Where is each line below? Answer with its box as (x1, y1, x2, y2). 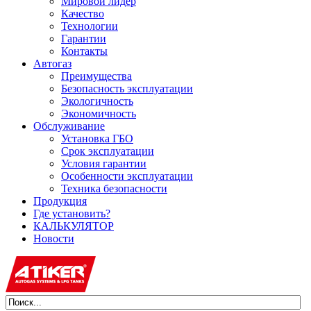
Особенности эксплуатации (61, 170, 193, 183)
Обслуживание (33, 120, 105, 133)
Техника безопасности (61, 183, 167, 195)
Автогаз (33, 58, 72, 70)
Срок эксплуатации (61, 145, 154, 158)
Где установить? (33, 208, 110, 220)
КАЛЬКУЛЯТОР (33, 220, 114, 233)
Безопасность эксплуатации (61, 83, 193, 95)
